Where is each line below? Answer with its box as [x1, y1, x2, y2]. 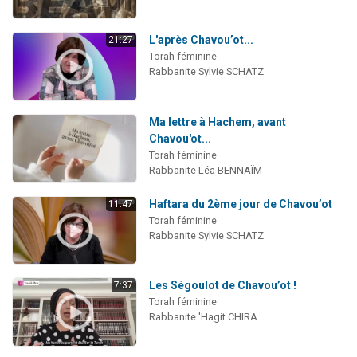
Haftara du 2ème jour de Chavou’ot [148, 197, 332, 210]
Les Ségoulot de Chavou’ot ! [148, 279, 296, 292]
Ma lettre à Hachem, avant [148, 115, 286, 128]
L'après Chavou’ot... [148, 33, 253, 47]
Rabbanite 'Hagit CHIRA [148, 311, 257, 324]
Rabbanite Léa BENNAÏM [148, 163, 262, 176]
